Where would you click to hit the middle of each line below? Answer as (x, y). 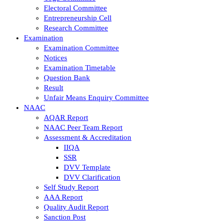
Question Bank (67, 77)
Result (54, 87)
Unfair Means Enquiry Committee (96, 97)
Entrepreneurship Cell (78, 18)
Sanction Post (65, 217)
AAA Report (63, 197)
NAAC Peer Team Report (83, 127)
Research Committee (76, 28)
